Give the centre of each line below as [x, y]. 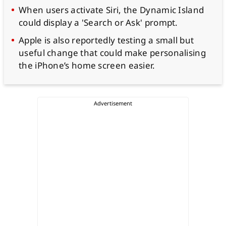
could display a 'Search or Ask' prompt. [98, 22]
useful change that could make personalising [112, 53]
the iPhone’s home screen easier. [87, 65]
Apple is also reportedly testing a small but [106, 40]
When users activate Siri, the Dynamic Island [111, 10]
